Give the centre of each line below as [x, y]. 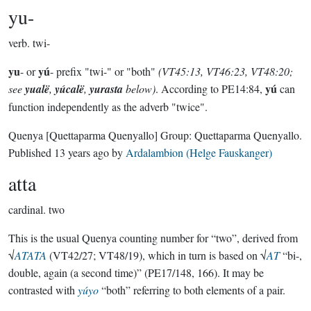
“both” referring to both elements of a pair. [192, 290]
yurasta [106, 89]
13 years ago [82, 152]
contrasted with [43, 290]
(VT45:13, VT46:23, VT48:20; [226, 71]
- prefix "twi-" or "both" [104, 71]
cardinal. [27, 209]
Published [31, 152]
